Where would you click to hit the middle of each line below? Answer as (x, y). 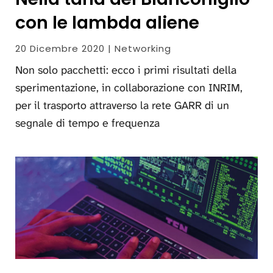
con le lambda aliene (107, 23)
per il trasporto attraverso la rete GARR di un (122, 106)
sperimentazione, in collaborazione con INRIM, (129, 88)
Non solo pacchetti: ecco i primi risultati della (126, 70)
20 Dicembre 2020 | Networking (93, 49)
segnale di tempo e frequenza (87, 123)
